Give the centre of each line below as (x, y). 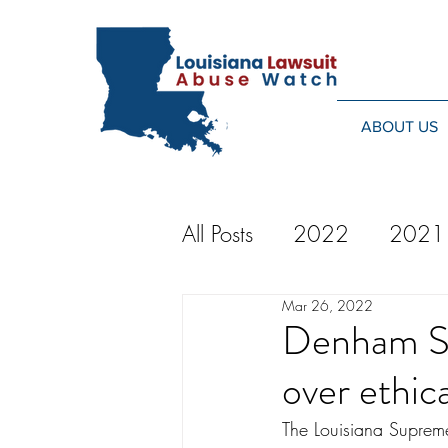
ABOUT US (399, 126)
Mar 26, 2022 (327, 305)
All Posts (217, 234)
